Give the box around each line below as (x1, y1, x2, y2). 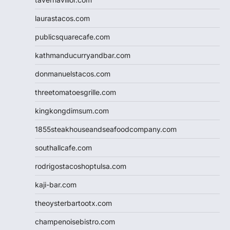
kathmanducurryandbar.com (35, 51, 130, 60)
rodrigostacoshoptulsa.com (35, 162, 126, 171)
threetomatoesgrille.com (35, 88, 116, 97)
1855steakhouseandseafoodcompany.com (35, 125, 177, 134)
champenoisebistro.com (35, 217, 115, 226)
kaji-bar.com (35, 180, 76, 189)
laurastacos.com (35, 14, 90, 23)
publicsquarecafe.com (35, 32, 110, 42)
